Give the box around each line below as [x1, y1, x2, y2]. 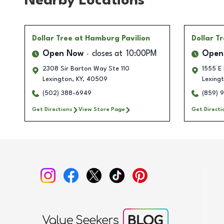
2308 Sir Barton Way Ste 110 [42, 65, 129, 72]
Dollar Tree [32, 35, 72, 42]
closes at [92, 50, 122, 58]
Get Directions [32, 106, 72, 113]
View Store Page [78, 106, 125, 113]
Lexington [42, 76, 72, 83]
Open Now [42, 50, 83, 58]
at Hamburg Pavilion [74, 35, 150, 42]
